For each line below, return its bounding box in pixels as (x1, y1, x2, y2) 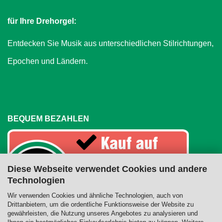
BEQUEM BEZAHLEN (7, 114, 89, 123)
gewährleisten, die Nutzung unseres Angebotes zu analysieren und (7, 209, 198, 217)
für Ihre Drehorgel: (7, 17, 76, 25)
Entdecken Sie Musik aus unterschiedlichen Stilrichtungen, (7, 39, 214, 48)
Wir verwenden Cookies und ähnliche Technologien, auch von (7, 191, 183, 199)
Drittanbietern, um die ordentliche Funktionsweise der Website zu (7, 200, 194, 208)
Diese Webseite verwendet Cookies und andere (7, 164, 207, 174)
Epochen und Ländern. (7, 57, 92, 65)
